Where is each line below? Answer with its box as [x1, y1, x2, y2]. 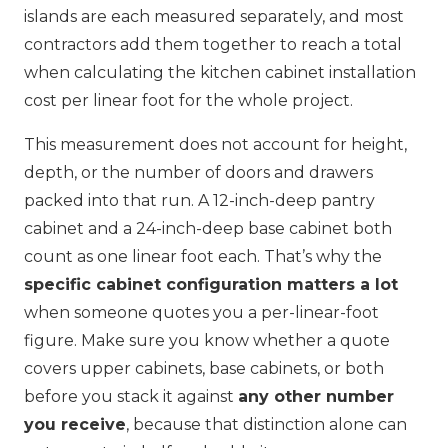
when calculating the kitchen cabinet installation [24, 63, 416, 83]
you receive [24, 415, 126, 435]
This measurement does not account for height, [24, 135, 407, 155]
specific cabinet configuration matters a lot [24, 275, 398, 295]
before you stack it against [24, 387, 238, 407]
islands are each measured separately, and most [24, 7, 404, 27]
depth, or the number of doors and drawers [24, 163, 373, 183]
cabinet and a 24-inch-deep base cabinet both [24, 219, 392, 239]
